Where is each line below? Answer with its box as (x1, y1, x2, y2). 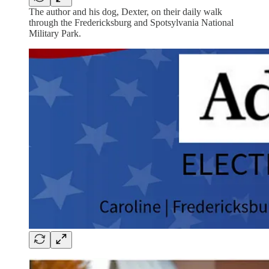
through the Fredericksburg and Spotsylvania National (29, 17, 234, 28)
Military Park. (29, 28, 81, 38)
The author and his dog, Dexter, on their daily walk (29, 6, 222, 17)
